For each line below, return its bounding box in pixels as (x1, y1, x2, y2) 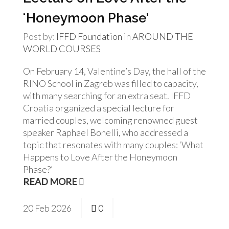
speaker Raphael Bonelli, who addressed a (23, 127, 188, 138)
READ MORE (23, 176, 79, 187)
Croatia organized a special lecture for (23, 102, 174, 113)
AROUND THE (132, 31, 193, 42)
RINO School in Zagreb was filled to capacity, (23, 78, 198, 89)
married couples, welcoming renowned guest (23, 114, 198, 126)
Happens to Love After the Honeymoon (23, 151, 177, 163)
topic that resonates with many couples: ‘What (23, 139, 203, 150)
